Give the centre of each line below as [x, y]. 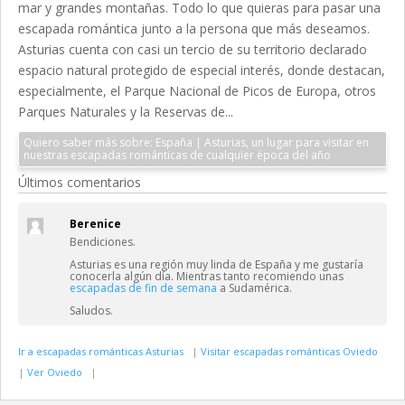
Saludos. [91, 311]
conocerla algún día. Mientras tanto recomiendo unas [207, 277]
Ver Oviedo [56, 372]
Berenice [95, 224]
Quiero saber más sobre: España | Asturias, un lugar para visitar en [89, 143]
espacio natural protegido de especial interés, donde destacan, [202, 71]
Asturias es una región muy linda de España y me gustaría [217, 265]
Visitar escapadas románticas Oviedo [291, 352]
